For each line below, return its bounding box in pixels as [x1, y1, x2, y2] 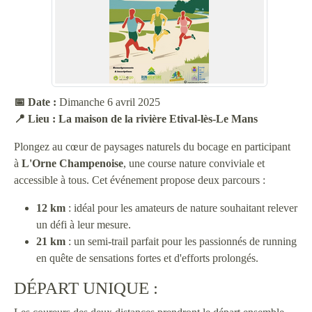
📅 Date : [14, 96, 56, 108]
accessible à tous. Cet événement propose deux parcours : [14, 174, 265, 186]
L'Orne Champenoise [22, 157, 123, 169]
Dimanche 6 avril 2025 [56, 96, 160, 108]
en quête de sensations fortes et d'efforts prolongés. [36, 252, 258, 264]
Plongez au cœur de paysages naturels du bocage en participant [14, 141, 290, 153]
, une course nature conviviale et [123, 157, 265, 169]
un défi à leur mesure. [36, 219, 131, 231]
